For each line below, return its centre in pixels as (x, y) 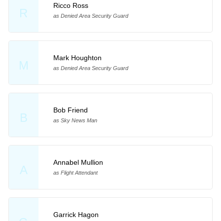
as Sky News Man (75, 120)
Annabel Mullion (78, 162)
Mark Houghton (77, 58)
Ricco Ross (71, 6)
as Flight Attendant (75, 172)
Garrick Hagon (76, 214)
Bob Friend (70, 110)
